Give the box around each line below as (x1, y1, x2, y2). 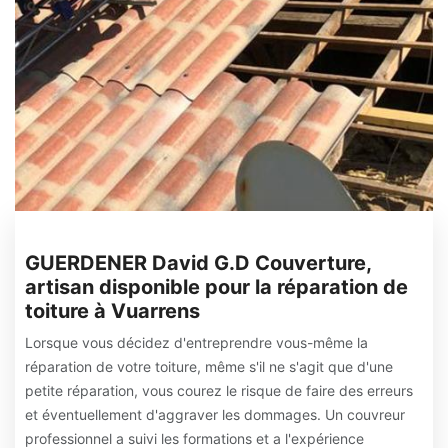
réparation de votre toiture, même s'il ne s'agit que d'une (25, 358, 393, 375)
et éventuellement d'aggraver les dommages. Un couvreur (25, 406, 405, 423)
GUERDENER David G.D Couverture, (25, 251, 371, 275)
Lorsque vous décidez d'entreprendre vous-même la (25, 334, 368, 351)
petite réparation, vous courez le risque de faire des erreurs (25, 382, 413, 399)
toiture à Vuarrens (25, 299, 200, 323)
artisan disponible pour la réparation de (25, 275, 408, 299)
